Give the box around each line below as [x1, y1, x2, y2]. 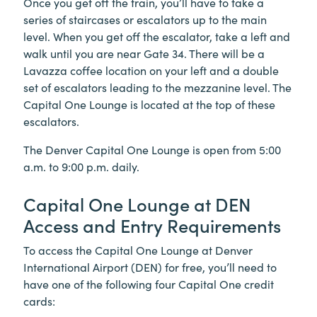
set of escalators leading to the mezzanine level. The [23, 79, 292, 95]
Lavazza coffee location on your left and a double [23, 62, 279, 78]
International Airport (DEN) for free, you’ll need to [23, 258, 277, 275]
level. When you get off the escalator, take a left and [23, 28, 290, 44]
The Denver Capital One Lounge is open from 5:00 [23, 141, 281, 157]
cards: [23, 292, 55, 309]
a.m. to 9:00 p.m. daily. [23, 158, 139, 174]
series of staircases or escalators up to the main [23, 11, 267, 27]
